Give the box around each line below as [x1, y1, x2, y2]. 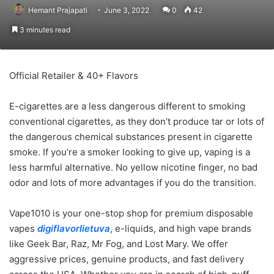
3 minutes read [18, 25, 70, 34]
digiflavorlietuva [37, 223, 110, 234]
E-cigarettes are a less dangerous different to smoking [9, 100, 245, 112]
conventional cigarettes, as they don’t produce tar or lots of [9, 116, 264, 127]
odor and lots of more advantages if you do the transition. [9, 177, 256, 188]
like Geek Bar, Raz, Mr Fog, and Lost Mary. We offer [9, 238, 228, 250]
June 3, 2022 [104, 6, 149, 15]
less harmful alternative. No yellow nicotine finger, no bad [9, 161, 257, 173]
